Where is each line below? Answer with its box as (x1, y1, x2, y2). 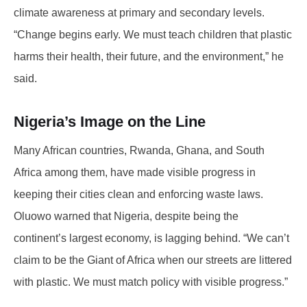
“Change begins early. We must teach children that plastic (14, 28, 292, 40)
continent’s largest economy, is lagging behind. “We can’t (14, 232, 289, 244)
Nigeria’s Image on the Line (14, 112, 206, 130)
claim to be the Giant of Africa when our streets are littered (14, 254, 292, 266)
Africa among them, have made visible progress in (14, 166, 256, 178)
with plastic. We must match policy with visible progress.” (14, 275, 288, 288)
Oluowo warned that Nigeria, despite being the (14, 210, 238, 222)
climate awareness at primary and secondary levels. (14, 6, 265, 19)
